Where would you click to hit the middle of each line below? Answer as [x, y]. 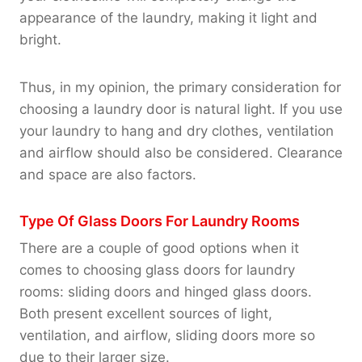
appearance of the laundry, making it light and [168, 17]
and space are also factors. [108, 174]
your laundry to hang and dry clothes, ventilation [177, 130]
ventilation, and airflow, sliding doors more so [167, 335]
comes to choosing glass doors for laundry [157, 269]
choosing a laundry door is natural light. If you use [181, 109]
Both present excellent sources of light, [146, 313]
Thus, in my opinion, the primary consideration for [180, 87]
